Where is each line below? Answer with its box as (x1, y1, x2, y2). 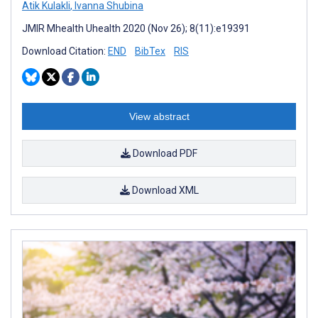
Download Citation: (22, 45, 108, 57)
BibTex (135, 45, 165, 57)
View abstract (128, 111, 190, 123)
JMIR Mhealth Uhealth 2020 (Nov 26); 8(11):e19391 (22, 23, 250, 35)
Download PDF (131, 148, 197, 160)
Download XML (129, 185, 199, 197)
